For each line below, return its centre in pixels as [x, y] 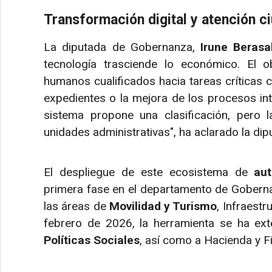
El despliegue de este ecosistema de [149, 172]
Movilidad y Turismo [163, 206]
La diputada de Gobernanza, [122, 47]
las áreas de [76, 206]
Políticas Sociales [92, 240]
